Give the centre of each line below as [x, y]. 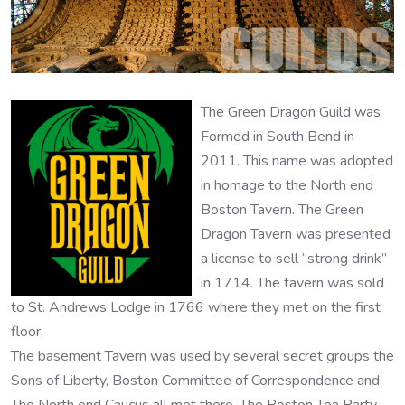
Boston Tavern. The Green [282, 210]
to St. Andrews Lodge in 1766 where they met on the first [196, 308]
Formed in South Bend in [278, 137]
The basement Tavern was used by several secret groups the [202, 357]
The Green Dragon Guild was [291, 113]
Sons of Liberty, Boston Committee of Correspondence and [195, 381]
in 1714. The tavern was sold [292, 283]
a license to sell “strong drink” [294, 259]
